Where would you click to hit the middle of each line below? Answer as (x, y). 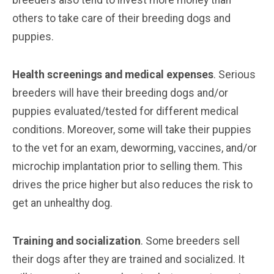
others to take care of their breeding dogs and (121, 18)
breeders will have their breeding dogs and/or (120, 93)
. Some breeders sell (190, 241)
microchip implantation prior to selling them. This (128, 166)
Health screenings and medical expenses (113, 74)
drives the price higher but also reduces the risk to (132, 184)
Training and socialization (76, 241)
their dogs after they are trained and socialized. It (128, 259)
